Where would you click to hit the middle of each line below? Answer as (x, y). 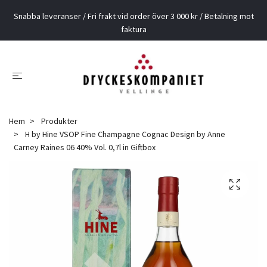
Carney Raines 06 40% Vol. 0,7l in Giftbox (85, 147)
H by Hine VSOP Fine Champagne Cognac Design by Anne (124, 134)
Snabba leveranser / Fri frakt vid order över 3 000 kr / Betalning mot (133, 16)
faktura (133, 29)
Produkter (59, 121)
